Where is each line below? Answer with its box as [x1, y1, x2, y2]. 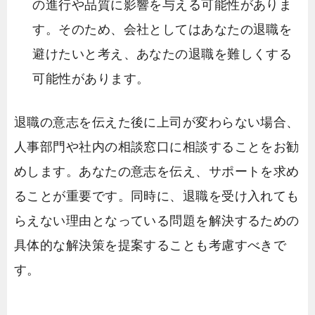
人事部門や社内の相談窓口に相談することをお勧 [14, 139, 300, 154]
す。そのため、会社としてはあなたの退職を [32, 22, 292, 37]
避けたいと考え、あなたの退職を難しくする [32, 47, 292, 62]
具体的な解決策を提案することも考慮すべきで [14, 238, 287, 252]
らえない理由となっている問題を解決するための [14, 213, 300, 228]
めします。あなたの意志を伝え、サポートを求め [14, 164, 300, 179]
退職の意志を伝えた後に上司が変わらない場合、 [14, 115, 300, 129]
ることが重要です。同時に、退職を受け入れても [14, 188, 300, 203]
